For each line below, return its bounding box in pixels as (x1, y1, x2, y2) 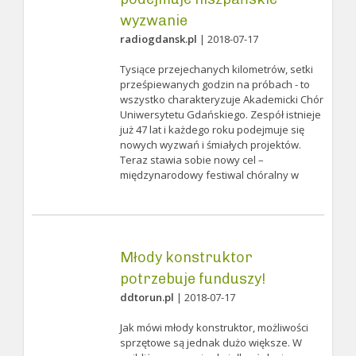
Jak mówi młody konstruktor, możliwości (119, 320, 308, 335)
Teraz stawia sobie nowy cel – (119, 153, 264, 167)
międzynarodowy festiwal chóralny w (119, 168, 299, 182)
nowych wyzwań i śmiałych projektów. (119, 137, 301, 152)
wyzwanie (119, 12, 188, 29)
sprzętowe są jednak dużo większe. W (119, 335, 302, 350)
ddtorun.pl (119, 290, 174, 304)
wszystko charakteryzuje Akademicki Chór (119, 92, 323, 106)
